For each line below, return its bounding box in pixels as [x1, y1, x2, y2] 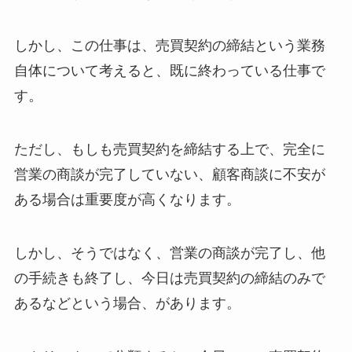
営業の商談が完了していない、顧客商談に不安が [13, 167, 325, 183]
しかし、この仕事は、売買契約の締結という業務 [13, 38, 325, 54]
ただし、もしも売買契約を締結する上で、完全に [13, 141, 325, 158]
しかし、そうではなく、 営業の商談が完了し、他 [13, 245, 325, 262]
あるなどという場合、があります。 [13, 295, 240, 312]
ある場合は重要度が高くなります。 [13, 192, 240, 208]
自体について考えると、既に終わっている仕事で [13, 63, 325, 79]
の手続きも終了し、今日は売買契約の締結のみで [13, 270, 325, 287]
